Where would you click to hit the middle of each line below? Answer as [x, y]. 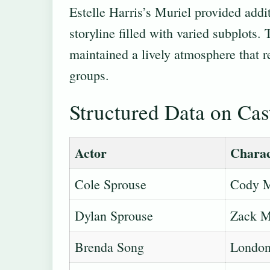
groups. [89, 75]
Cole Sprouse [111, 184]
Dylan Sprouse [114, 216]
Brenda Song [109, 247]
